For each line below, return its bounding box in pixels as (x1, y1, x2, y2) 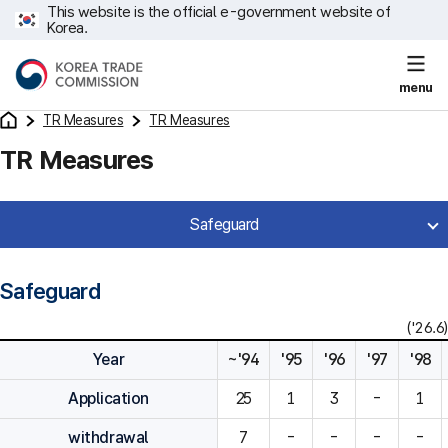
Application (68, 389, 149, 408)
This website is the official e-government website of (47, 3, 391, 21)
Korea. (47, 19, 88, 37)
